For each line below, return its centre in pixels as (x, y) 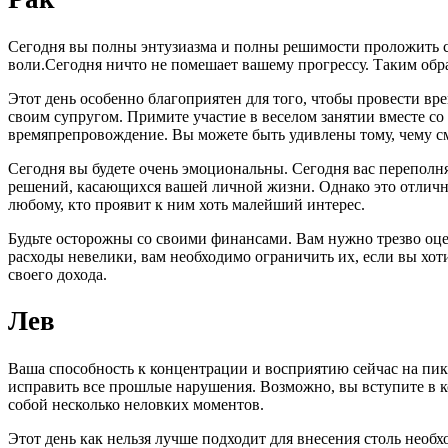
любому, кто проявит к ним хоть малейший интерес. (186, 204)
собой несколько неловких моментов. (136, 404)
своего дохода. (57, 274)
